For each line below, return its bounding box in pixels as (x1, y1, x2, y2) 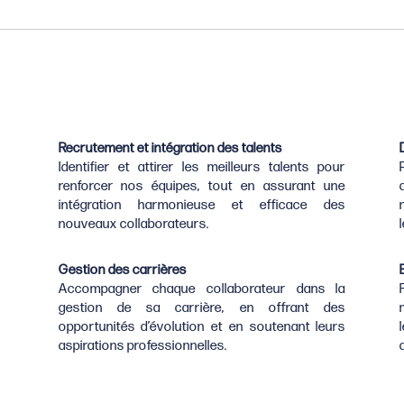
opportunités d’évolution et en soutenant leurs (58, 317, 346, 335)
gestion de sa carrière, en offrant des (58, 298, 346, 317)
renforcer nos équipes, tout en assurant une (58, 177, 346, 195)
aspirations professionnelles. (58, 336, 227, 354)
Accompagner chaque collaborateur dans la (58, 280, 346, 298)
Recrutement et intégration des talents (58, 139, 282, 157)
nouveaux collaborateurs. (58, 215, 209, 233)
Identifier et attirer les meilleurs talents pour (58, 158, 346, 176)
